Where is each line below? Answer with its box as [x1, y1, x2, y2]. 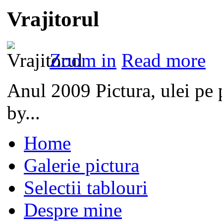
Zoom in [50, 50, 116, 71]
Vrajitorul [7, 7, 99, 31]
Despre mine [24, 199, 122, 221]
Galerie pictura [24, 155, 139, 176]
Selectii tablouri [24, 177, 148, 199]
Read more [121, 50, 206, 71]
